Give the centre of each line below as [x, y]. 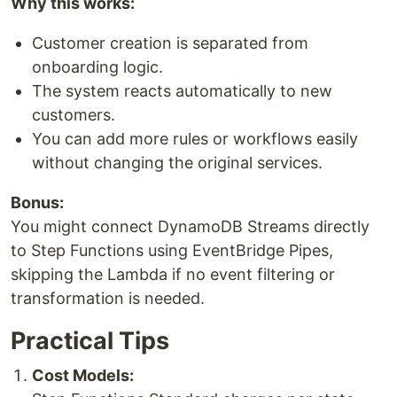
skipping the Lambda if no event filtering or [173, 274]
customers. [74, 114]
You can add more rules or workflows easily [195, 138]
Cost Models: [83, 375]
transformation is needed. [108, 298]
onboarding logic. [97, 66]
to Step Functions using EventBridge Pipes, [172, 250]
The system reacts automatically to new [182, 90]
